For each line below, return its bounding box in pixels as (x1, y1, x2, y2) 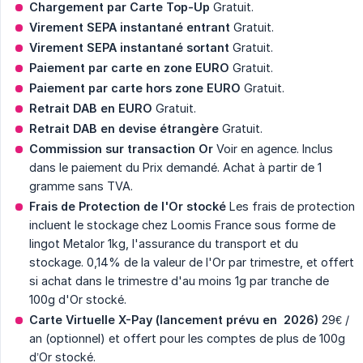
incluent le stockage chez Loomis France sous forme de (29, 218, 335, 233)
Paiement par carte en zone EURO (29, 61, 229, 75)
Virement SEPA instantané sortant (29, 41, 229, 55)
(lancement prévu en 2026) (156, 313, 318, 327)
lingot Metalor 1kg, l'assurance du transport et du (29, 237, 298, 251)
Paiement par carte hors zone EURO (29, 81, 241, 96)
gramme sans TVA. (29, 179, 133, 194)
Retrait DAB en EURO (29, 101, 152, 116)
